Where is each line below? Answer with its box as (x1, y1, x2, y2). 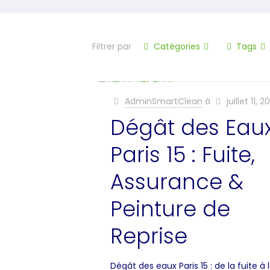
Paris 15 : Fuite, (110, 140, 255, 169)
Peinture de (110, 194, 230, 224)
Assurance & (110, 167, 243, 196)
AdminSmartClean (124, 95, 202, 107)
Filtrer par (92, 40, 131, 52)
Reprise (110, 221, 187, 251)
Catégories (154, 40, 201, 52)
